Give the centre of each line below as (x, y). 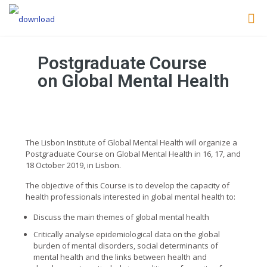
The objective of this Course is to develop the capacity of (128, 185)
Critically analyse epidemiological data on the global (127, 234)
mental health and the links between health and (120, 257)
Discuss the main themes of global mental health (121, 217)
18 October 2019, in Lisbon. (73, 165)
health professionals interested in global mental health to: (131, 197)
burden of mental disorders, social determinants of (126, 246)
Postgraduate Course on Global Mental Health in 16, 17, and (133, 154)
